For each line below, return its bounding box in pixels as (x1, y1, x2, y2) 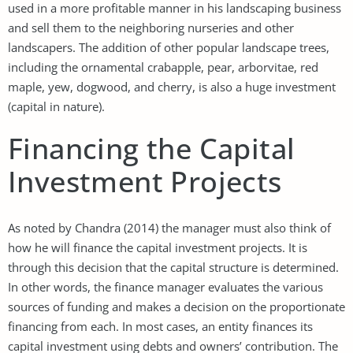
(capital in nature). (8, 98, 105, 114)
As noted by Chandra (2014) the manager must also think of (8, 219, 331, 236)
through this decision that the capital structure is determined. (8, 258, 339, 275)
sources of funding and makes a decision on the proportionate (8, 298, 345, 314)
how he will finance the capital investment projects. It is (8, 239, 307, 255)
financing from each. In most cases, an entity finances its (8, 318, 313, 334)
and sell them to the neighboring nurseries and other (8, 19, 294, 35)
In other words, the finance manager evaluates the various (8, 278, 323, 295)
